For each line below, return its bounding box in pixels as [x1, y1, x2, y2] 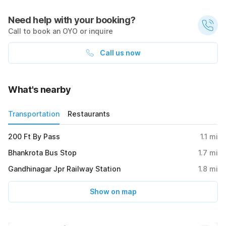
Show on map [89, 187, 137, 196]
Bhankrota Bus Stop [8, 148, 77, 157]
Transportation [8, 109, 60, 118]
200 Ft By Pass [8, 132, 60, 141]
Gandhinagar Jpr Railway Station [8, 164, 121, 173]
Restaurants [68, 109, 110, 118]
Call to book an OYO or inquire [8, 26, 113, 35]
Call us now [99, 48, 141, 57]
